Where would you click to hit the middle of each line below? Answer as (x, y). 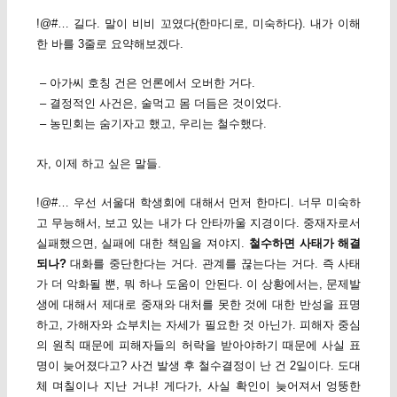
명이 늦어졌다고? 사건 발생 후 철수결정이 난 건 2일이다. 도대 (198, 365)
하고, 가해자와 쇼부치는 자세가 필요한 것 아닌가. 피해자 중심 (198, 324)
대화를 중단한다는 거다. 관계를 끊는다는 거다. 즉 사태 (214, 263)
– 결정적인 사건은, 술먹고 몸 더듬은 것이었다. (159, 104)
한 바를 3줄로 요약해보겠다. (109, 44)
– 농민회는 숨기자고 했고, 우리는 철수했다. (151, 124)
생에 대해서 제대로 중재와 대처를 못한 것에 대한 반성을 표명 (198, 304)
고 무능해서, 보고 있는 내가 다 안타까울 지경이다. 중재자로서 (198, 222)
